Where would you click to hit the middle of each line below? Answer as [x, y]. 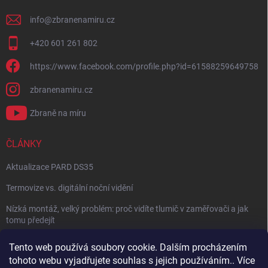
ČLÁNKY [24, 144]
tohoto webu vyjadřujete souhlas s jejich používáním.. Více [132, 261]
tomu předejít [31, 220]
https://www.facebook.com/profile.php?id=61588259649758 [144, 66]
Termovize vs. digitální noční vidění [69, 188]
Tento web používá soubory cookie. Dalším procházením [128, 247]
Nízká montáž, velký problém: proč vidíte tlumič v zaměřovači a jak [127, 208]
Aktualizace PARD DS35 [50, 167]
